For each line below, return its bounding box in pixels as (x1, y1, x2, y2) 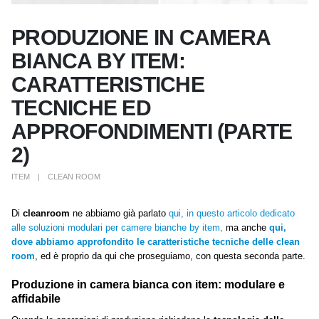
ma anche (223, 222, 266, 233)
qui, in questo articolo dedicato (169, 208, 295, 219)
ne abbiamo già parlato (70, 208, 169, 219)
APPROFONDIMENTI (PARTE (11, 120, 293, 143)
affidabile (11, 293, 61, 305)
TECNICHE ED (11, 96, 151, 120)
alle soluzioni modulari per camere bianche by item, (11, 222, 223, 233)
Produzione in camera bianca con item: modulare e (11, 278, 285, 291)
